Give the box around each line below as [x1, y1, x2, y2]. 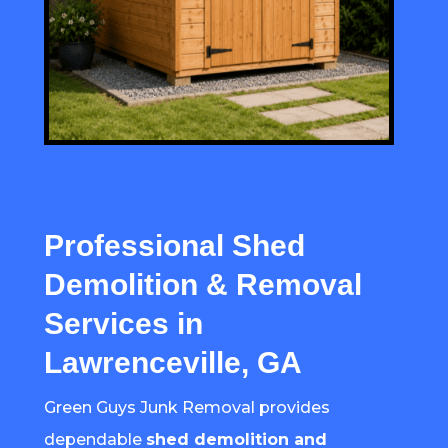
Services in [43, 306, 203, 340]
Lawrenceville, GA [43, 345, 302, 379]
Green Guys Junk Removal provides [43, 397, 330, 417]
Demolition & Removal [43, 267, 362, 301]
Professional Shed [43, 228, 305, 262]
